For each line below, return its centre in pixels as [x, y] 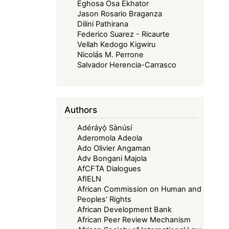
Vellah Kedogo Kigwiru [117, 45]
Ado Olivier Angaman [114, 148]
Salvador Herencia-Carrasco [127, 65]
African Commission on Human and [140, 189]
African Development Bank [125, 209]
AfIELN [89, 179]
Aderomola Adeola [110, 138]
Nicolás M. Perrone [111, 55]
